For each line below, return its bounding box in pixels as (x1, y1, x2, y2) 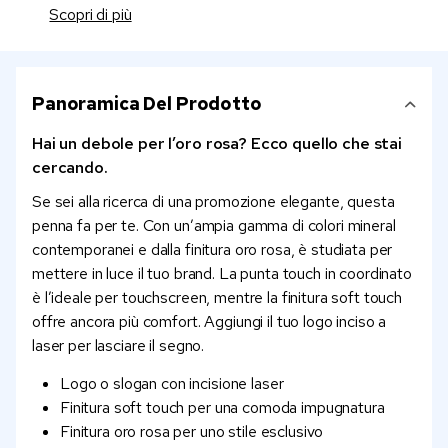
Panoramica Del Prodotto (32, 92, 262, 116)
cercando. (32, 157, 108, 179)
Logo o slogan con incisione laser (60, 373, 284, 395)
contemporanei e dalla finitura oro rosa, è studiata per (32, 239, 393, 261)
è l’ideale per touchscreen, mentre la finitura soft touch (32, 287, 403, 309)
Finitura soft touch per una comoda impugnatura (60, 397, 385, 419)
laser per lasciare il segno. (32, 335, 205, 357)
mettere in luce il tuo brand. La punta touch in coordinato (32, 263, 412, 285)
